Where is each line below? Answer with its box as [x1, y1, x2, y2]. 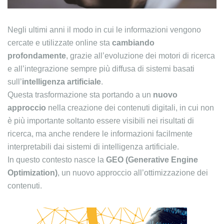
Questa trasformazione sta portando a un [7, 90, 153, 99]
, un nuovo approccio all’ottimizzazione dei [57, 168, 208, 177]
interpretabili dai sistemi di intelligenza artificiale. [7, 142, 179, 151]
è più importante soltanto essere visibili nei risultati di [7, 116, 194, 125]
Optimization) [7, 168, 57, 177]
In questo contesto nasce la [7, 155, 106, 164]
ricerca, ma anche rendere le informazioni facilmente [7, 129, 192, 138]
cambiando [112, 38, 154, 47]
